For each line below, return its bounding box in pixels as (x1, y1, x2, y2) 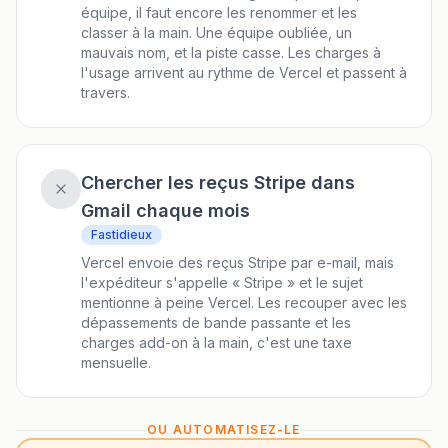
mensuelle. (81, 354, 151, 371)
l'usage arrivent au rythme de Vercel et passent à (81, 64, 407, 81)
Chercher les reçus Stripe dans (81, 172, 355, 193)
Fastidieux (91, 227, 152, 242)
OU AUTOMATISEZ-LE (147, 422, 301, 437)
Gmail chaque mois (81, 200, 250, 221)
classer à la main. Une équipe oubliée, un (81, 24, 352, 41)
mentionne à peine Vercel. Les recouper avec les (81, 294, 407, 311)
